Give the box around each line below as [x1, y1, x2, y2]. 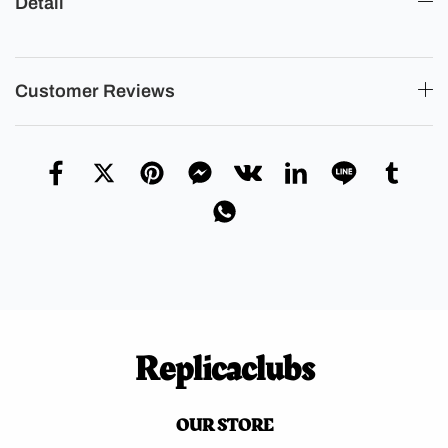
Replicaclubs [134, 342, 314, 396]
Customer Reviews [15, 80, 175, 101]
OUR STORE [175, 411, 273, 439]
